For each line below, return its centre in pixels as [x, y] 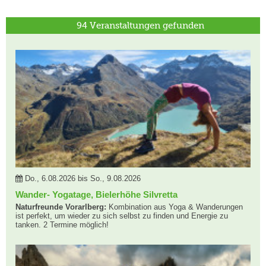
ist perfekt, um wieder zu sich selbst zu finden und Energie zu [122, 216]
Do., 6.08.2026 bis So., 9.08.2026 [82, 178]
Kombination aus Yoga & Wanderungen [175, 207]
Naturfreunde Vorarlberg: [61, 207]
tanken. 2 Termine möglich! [62, 225]
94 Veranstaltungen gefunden [140, 26]
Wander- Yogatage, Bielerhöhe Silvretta [96, 194]
